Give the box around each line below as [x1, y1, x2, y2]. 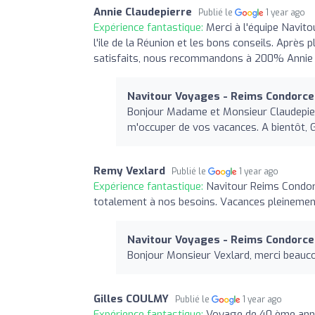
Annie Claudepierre [94, 4, 192, 19]
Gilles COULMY [94, 291, 169, 306]
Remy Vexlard [94, 163, 165, 178]
